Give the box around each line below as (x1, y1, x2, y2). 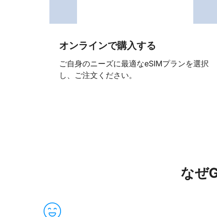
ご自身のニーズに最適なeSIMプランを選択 (59, 58, 209, 68)
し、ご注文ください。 (59, 70, 137, 80)
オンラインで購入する (59, 40, 156, 52)
